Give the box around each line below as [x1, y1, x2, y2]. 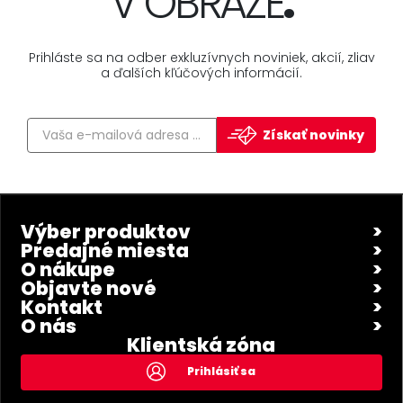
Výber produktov [21, 219, 192, 245]
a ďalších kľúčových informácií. [101, 64, 302, 82]
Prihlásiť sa [187, 363, 256, 379]
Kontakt [21, 294, 103, 320]
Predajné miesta [21, 237, 190, 264]
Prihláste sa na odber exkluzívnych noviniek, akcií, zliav [28, 49, 375, 67]
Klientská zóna [127, 332, 276, 358]
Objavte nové [21, 275, 157, 301]
